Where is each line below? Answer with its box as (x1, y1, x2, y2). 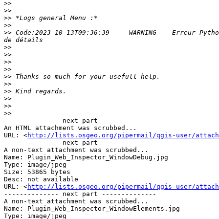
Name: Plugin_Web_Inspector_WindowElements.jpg (4, 205, 180, 213)
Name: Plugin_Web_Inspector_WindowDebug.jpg (4, 153, 168, 161)
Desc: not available (4, 175, 78, 183)
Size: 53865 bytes (4, 168, 70, 176)
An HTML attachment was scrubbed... (4, 124, 137, 132)
